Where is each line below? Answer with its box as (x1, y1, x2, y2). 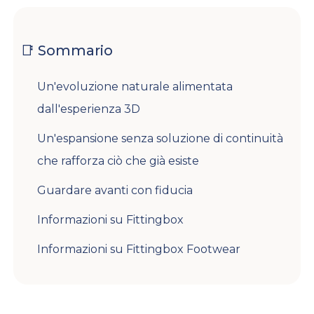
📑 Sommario (20, 41, 114, 59)
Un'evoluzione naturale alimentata (37, 79, 233, 93)
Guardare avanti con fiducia (37, 183, 193, 197)
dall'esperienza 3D (37, 102, 141, 116)
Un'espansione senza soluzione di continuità (37, 131, 284, 145)
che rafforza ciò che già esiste (37, 153, 200, 168)
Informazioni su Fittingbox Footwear (37, 242, 241, 256)
